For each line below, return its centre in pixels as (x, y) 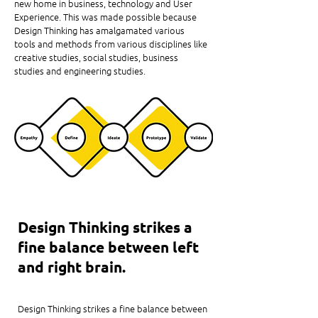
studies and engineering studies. (80, 71)
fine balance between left (108, 247)
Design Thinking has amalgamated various (99, 30)
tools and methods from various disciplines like (111, 44)
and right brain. (72, 267)
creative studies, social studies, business (96, 57)
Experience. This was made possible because (105, 17)
